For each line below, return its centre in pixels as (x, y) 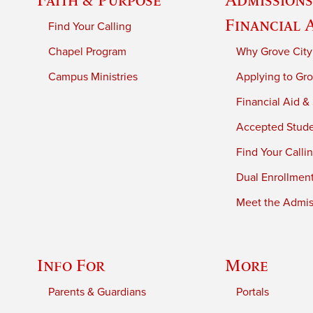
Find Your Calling (90, 26)
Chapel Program (88, 51)
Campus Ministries (93, 77)
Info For (71, 265)
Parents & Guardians (97, 292)
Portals (253, 292)
